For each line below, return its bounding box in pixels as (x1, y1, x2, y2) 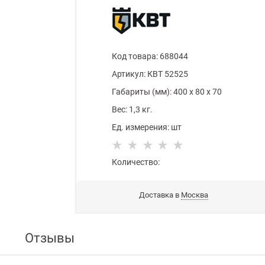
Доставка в (139, 190, 182, 200)
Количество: (112, 157, 160, 167)
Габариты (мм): (112, 87, 172, 97)
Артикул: (112, 69, 146, 79)
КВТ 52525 (147, 69, 189, 79)
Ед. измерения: (112, 122, 170, 132)
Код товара (112, 51, 157, 62)
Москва (181, 190, 209, 200)
